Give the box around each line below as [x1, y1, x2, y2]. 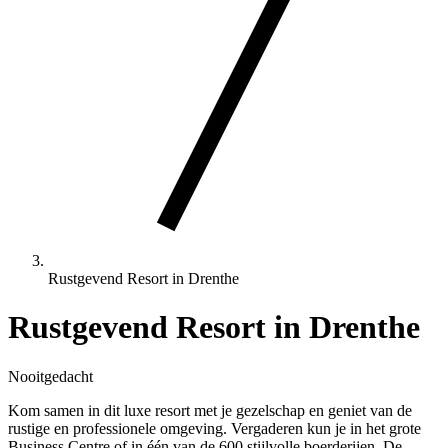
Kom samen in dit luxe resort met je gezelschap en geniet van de [8, 401, 412, 419]
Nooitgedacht [8, 367, 93, 385]
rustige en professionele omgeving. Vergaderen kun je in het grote [8, 419, 421, 437]
